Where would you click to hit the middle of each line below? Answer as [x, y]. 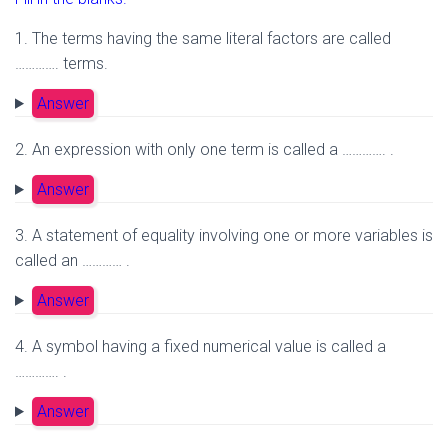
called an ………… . [72, 260]
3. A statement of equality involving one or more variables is [224, 235]
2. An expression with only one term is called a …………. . [204, 149]
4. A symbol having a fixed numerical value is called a [200, 346]
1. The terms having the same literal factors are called [203, 38]
